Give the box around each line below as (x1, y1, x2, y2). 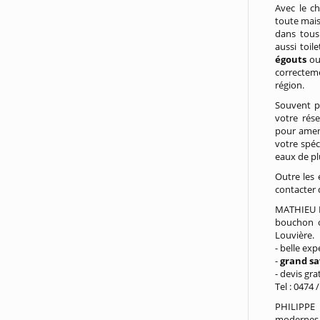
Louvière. (275, 229, 315, 241)
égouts (275, 53, 307, 66)
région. (275, 79, 305, 91)
